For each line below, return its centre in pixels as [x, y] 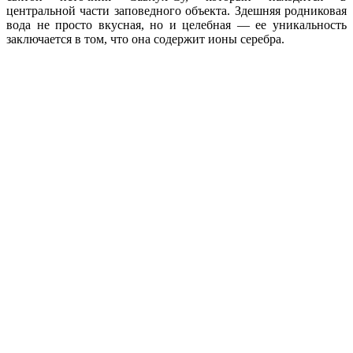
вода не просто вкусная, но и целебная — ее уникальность [176, 24]
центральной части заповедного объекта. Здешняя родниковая [176, 10]
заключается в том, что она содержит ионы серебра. [145, 39]
